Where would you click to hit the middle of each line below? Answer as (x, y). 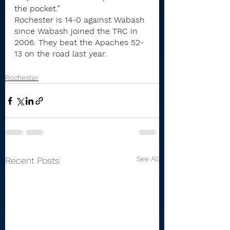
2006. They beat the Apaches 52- (79, 42)
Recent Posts (32, 160)
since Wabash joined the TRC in (77, 31)
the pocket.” (37, 8)
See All (148, 159)
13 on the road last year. (61, 54)
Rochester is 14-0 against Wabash (81, 20)
